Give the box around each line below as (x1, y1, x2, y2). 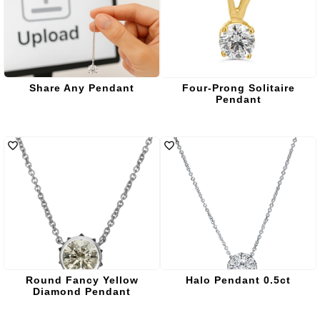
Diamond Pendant (33, 286, 131, 297)
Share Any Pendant (29, 82, 134, 94)
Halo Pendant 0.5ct (186, 274, 291, 286)
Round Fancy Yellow (25, 274, 139, 286)
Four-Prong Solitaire (181, 82, 295, 94)
